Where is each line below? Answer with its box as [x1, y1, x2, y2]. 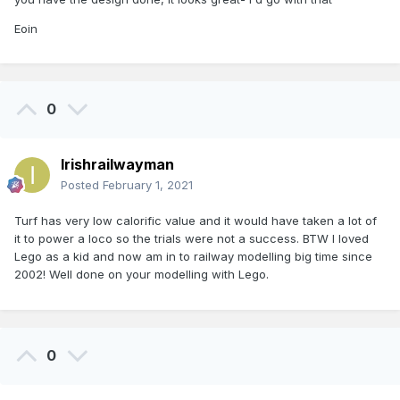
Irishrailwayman [61, 155, 174, 174]
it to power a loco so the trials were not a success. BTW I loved [14, 231, 369, 246]
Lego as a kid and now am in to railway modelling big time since [14, 249, 372, 264]
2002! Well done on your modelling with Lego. [14, 267, 269, 282]
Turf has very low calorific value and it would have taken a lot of [14, 213, 377, 229]
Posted [61, 178, 103, 193]
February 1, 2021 [103, 178, 193, 193]
